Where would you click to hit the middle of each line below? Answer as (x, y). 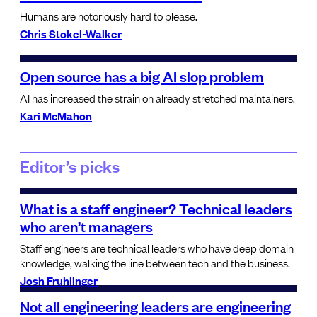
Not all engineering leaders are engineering (155, 305)
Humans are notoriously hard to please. (109, 15)
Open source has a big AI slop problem (142, 75)
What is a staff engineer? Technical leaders (156, 208)
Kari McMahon (56, 115)
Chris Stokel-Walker (71, 33)
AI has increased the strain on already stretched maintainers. (157, 97)
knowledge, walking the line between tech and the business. (155, 262)
